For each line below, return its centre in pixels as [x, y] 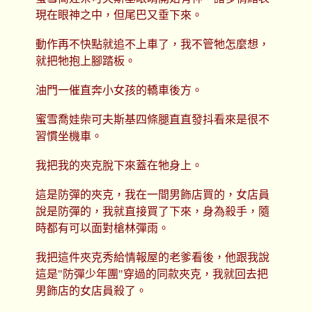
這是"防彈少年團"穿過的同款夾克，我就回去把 [151, 274]
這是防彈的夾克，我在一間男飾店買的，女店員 [152, 195]
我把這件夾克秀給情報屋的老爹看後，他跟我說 [152, 258]
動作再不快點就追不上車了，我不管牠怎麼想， [152, 45]
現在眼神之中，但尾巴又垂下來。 [119, 15]
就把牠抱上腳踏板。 [85, 61]
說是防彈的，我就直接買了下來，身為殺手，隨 [152, 212]
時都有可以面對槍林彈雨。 [102, 228]
